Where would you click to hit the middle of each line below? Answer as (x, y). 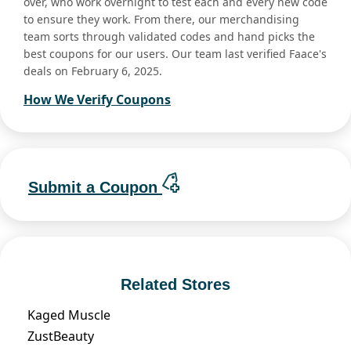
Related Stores (175, 284)
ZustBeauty (61, 336)
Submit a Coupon (95, 187)
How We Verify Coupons (97, 100)
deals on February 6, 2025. (93, 71)
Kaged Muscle (69, 315)
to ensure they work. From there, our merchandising (161, 20)
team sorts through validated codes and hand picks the (169, 37)
